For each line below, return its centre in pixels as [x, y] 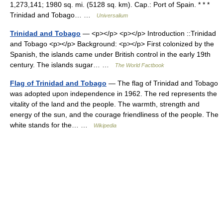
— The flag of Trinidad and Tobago [162, 83]
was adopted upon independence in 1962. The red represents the [113, 94]
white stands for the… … [52, 125]
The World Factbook [140, 65]
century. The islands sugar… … [62, 65]
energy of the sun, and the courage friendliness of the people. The [114, 114]
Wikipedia [105, 125]
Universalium [112, 15]
